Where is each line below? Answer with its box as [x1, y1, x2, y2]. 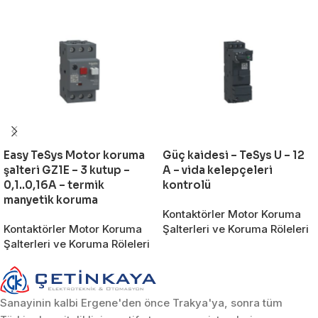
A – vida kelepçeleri [163, 163, 273, 177]
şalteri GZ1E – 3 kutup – [4, 163, 130, 177]
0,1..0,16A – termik [4, 178, 104, 192]
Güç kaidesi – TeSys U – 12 [163, 148, 305, 162]
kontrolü [163, 178, 211, 192]
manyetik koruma [4, 193, 98, 207]
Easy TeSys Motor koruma [4, 148, 145, 162]
